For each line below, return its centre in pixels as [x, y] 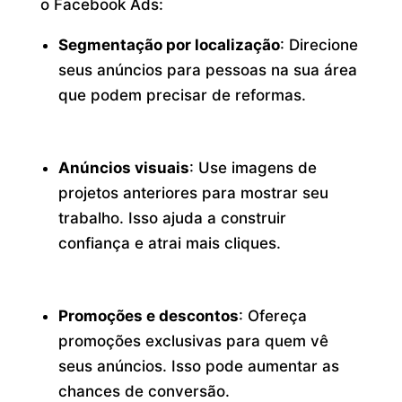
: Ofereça [273, 315]
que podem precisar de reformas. [183, 96]
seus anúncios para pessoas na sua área [208, 70]
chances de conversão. [144, 391]
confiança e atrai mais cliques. [170, 244]
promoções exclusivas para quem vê [194, 341]
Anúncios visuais [124, 168]
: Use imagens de [253, 168]
